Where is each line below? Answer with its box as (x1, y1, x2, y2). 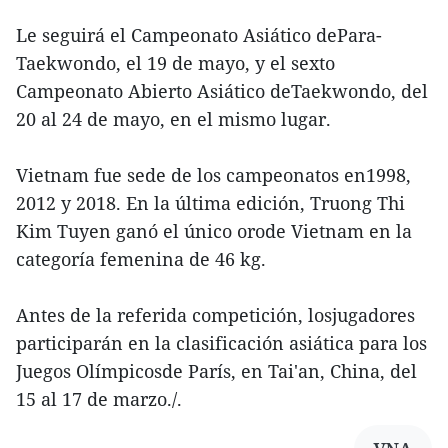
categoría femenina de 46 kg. (16, 247, 266, 272)
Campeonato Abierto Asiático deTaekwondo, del (16, 79, 428, 104)
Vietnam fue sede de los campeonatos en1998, (16, 163, 411, 188)
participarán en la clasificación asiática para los (16, 331, 427, 356)
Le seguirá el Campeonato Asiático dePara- (16, 23, 382, 48)
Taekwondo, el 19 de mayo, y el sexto (16, 51, 335, 76)
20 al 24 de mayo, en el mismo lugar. (16, 107, 331, 132)
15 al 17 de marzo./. (16, 387, 182, 412)
